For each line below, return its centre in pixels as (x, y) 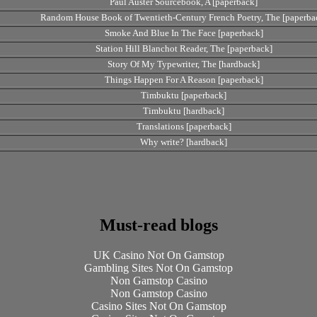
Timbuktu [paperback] (184, 95)
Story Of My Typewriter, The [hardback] (184, 64)
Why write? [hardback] (184, 142)
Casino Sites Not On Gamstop (158, 306)
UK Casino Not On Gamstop (158, 255)
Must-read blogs (158, 225)
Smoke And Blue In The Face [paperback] (184, 33)
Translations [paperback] (184, 126)
